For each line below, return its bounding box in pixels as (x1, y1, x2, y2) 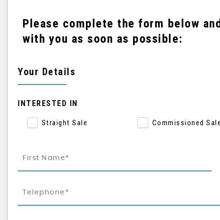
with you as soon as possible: (23, 32, 183, 46)
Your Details (18, 66, 75, 78)
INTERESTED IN (18, 99, 78, 108)
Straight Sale (41, 118, 87, 128)
